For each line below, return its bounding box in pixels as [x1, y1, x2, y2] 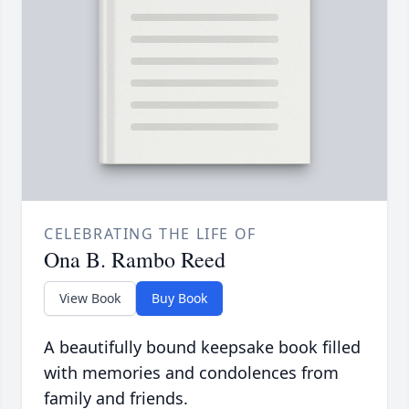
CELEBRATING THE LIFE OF [44, 224, 257, 245]
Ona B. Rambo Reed [44, 245, 225, 275]
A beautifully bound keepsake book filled [44, 336, 361, 359]
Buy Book [152, 289, 207, 308]
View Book [59, 289, 121, 308]
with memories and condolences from [44, 362, 339, 384]
